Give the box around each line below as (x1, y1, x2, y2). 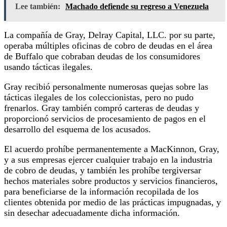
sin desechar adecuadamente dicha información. (4, 207, 180, 218)
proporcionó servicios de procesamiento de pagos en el (4, 113, 206, 124)
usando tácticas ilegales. (4, 61, 93, 72)
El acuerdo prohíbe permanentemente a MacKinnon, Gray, (4, 143, 219, 154)
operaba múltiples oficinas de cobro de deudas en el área (4, 40, 212, 51)
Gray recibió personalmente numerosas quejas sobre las (4, 81, 208, 92)
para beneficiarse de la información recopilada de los (4, 186, 199, 197)
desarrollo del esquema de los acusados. (4, 124, 151, 134)
